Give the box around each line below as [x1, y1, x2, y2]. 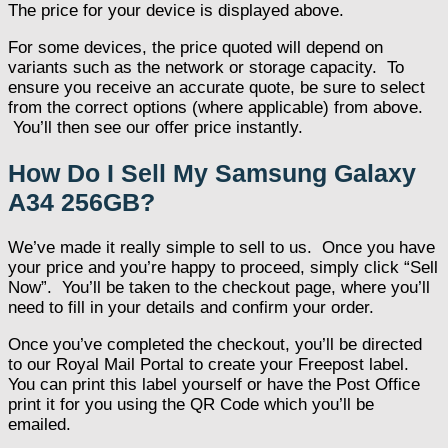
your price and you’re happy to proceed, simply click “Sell [8, 257, 438, 277]
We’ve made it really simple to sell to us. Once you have [8, 237, 435, 257]
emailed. [8, 414, 71, 434]
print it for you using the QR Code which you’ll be [8, 394, 374, 414]
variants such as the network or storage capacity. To [8, 58, 404, 78]
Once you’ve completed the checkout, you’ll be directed [8, 334, 422, 354]
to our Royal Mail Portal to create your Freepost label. [8, 354, 409, 374]
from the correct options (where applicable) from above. [8, 98, 423, 118]
